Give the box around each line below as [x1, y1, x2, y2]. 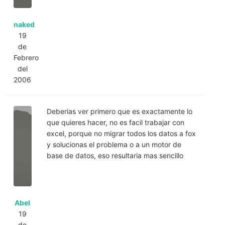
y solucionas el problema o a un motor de [46, 140, 181, 149]
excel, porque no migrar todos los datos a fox [46, 129, 196, 138]
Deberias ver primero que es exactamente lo [46, 106, 192, 116]
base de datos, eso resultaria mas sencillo [46, 151, 183, 160]
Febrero [14, 53, 39, 62]
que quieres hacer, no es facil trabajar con [46, 118, 184, 127]
